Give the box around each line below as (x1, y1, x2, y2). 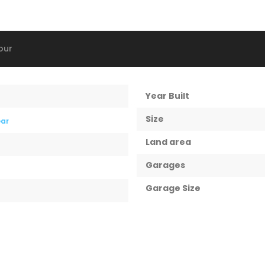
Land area (146, 136, 191, 148)
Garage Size (146, 182, 201, 194)
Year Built (146, 90, 189, 102)
